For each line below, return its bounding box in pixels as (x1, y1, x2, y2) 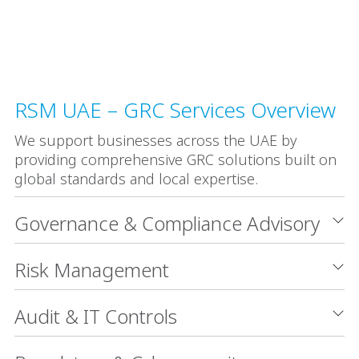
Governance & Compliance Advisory (14, 210, 320, 236)
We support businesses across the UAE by (14, 131, 296, 150)
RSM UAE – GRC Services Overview (14, 95, 336, 124)
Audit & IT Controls (14, 303, 177, 329)
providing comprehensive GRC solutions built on (14, 150, 337, 169)
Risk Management (14, 256, 169, 283)
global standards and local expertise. (14, 169, 258, 188)
